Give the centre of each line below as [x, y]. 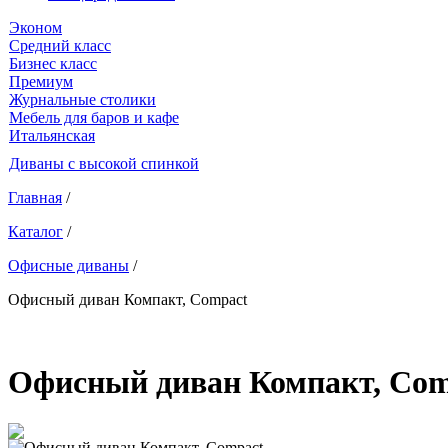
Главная [35, 197]
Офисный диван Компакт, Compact [127, 299]
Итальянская [52, 135]
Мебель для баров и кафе [94, 117]
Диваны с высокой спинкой [104, 163]
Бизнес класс [53, 63]
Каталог [35, 231]
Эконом [35, 27]
